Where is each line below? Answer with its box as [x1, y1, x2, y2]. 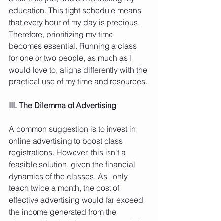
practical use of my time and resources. [9, 76, 147, 86]
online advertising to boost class [9, 135, 125, 146]
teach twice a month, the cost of [9, 183, 121, 193]
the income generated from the [9, 206, 118, 217]
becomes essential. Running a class [9, 40, 139, 51]
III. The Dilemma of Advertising [9, 100, 116, 110]
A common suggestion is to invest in [9, 123, 138, 134]
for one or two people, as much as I [9, 52, 134, 63]
